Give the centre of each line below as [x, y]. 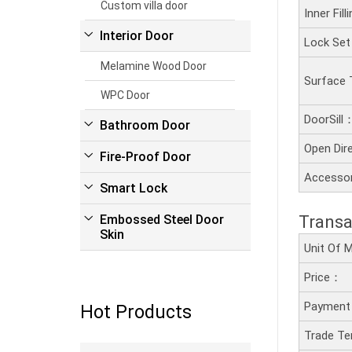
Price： [323, 278]
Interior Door [137, 35]
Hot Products [136, 312]
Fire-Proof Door [145, 156]
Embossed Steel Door [162, 219]
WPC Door [126, 95]
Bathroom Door [145, 125]
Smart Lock [134, 188]
